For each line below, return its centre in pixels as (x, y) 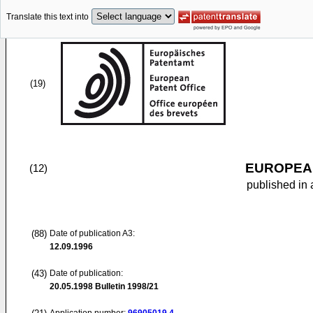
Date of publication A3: (92, 233)
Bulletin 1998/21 (126, 286)
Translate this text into (48, 17)
